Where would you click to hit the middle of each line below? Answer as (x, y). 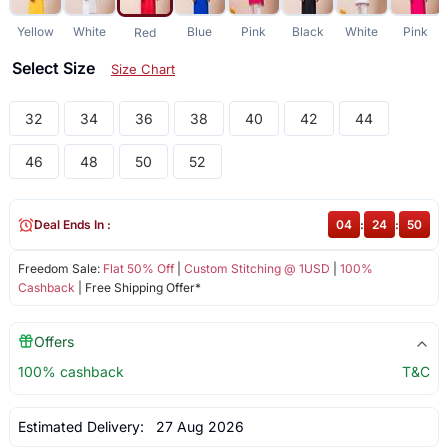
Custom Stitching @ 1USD (256, 269)
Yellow (36, 32)
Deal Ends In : (72, 225)
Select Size (55, 68)
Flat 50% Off (138, 269)
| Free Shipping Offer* (137, 288)
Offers (53, 342)
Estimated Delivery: (82, 427)
